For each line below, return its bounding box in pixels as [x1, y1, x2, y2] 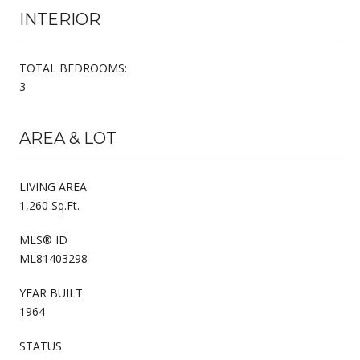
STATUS [19, 337, 62, 354]
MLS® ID [19, 231, 67, 247]
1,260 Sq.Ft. [19, 197, 80, 213]
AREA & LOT [19, 128, 117, 148]
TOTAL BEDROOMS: [19, 59, 127, 76]
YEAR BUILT [19, 284, 83, 301]
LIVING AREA [19, 178, 87, 194]
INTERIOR [19, 9, 100, 29]
